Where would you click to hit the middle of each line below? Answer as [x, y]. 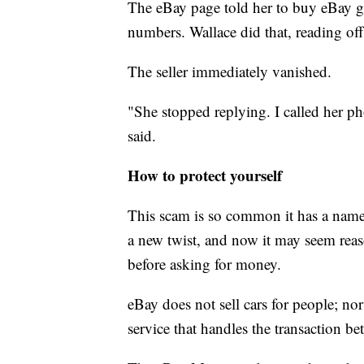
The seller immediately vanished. [230, 71]
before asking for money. [204, 264]
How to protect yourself [205, 175]
